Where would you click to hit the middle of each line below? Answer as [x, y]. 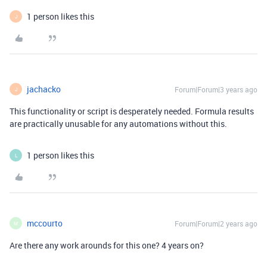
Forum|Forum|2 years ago [216, 223]
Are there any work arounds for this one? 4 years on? [107, 245]
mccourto [45, 223]
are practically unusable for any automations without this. [118, 124]
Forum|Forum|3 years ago [216, 89]
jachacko [44, 89]
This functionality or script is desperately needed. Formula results [132, 111]
